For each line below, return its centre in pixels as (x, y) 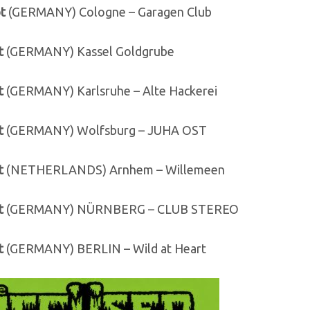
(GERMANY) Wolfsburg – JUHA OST (105, 130)
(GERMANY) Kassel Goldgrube (89, 51)
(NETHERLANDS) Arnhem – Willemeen (114, 169)
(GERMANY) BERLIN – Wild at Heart (105, 248)
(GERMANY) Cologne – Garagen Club (109, 11)
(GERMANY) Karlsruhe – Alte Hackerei (110, 90)
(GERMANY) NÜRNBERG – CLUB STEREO (121, 209)
